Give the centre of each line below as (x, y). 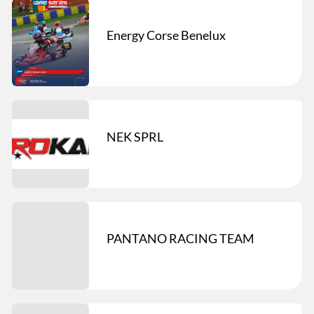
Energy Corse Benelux (166, 35)
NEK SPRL (135, 136)
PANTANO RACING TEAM (180, 238)
